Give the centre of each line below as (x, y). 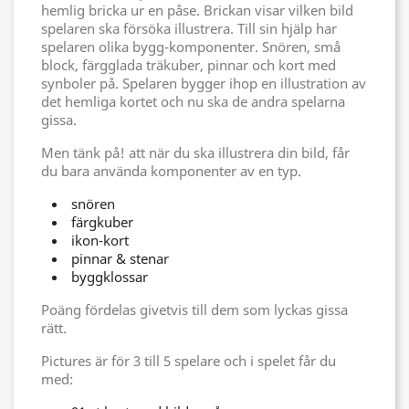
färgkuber (102, 221)
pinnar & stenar (120, 258)
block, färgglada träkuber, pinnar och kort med (189, 64)
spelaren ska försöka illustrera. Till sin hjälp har (189, 28)
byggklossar (110, 276)
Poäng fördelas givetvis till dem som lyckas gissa (194, 309)
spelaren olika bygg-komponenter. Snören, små (191, 46)
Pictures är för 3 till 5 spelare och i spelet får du (189, 360)
